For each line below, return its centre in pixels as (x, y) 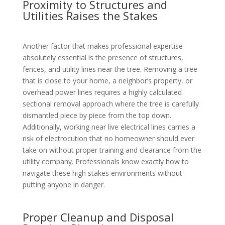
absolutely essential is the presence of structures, (103, 58)
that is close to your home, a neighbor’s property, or (107, 81)
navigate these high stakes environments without (102, 173)
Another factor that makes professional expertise (102, 46)
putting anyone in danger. (64, 185)
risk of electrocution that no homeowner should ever (108, 139)
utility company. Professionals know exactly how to (105, 162)
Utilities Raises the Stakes (90, 16)
